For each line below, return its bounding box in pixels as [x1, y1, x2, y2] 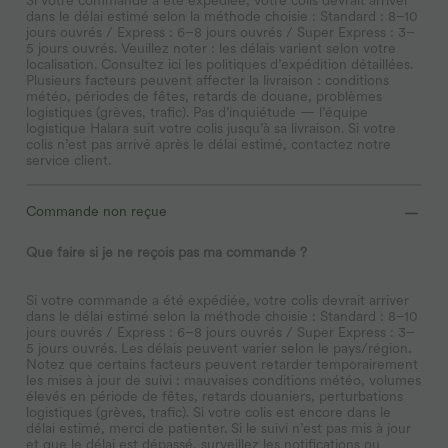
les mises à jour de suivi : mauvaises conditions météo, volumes [26, 371, 421, 388]
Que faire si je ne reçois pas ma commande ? [26, 243, 307, 260]
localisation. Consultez [26, 55, 168, 72]
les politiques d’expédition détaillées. [181, 55, 413, 72]
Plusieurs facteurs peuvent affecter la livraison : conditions [26, 71, 389, 88]
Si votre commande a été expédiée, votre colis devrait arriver [26, 291, 409, 308]
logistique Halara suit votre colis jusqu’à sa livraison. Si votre [26, 119, 396, 136]
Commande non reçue [26, 202, 167, 219]
